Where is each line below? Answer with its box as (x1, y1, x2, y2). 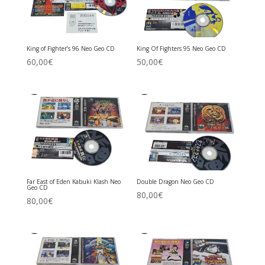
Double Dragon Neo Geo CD (137, 177, 215, 186)
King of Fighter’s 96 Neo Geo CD (26, 44, 115, 53)
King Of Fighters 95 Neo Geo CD (137, 44, 227, 53)
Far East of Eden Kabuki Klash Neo (26, 177, 121, 186)
